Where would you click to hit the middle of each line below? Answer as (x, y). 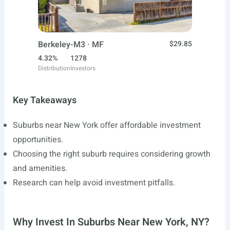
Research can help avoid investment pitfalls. (94, 183)
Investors (83, 68)
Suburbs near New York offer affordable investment (107, 125)
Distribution (54, 68)
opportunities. (38, 140)
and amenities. (40, 168)
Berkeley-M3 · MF (71, 45)
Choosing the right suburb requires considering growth (111, 154)
